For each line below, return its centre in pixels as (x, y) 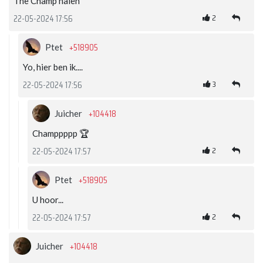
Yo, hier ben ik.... (53, 67)
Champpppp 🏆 (61, 134)
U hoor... (48, 200)
